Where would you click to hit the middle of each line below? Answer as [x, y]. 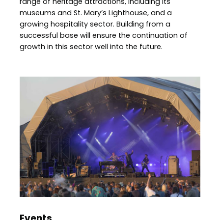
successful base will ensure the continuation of [104, 36]
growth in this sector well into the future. [91, 47]
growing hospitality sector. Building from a [95, 24]
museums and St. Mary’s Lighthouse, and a [96, 13]
